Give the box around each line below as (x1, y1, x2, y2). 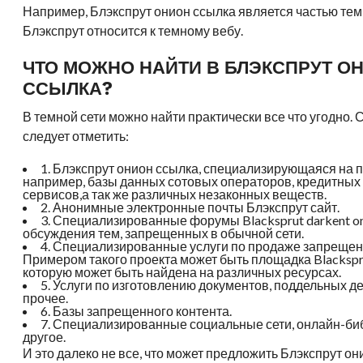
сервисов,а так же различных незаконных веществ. (23, 186, 327, 202)
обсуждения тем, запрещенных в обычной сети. (23, 225, 305, 241)
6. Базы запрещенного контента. (41, 303, 233, 318)
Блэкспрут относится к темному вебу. (23, 23, 244, 38)
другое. (23, 329, 66, 344)
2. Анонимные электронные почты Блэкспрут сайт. (41, 199, 340, 215)
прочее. (23, 290, 69, 305)
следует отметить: (23, 128, 130, 143)
